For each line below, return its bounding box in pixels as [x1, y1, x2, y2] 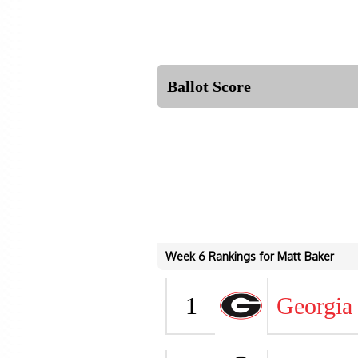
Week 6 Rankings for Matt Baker [165, 249, 334, 263]
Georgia [276, 292, 352, 319]
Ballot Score [167, 78, 251, 95]
